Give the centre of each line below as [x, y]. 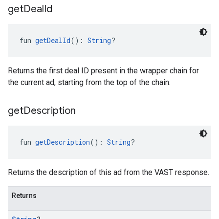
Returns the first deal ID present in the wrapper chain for [103, 71]
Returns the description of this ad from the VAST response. [109, 172]
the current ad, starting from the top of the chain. [89, 82]
